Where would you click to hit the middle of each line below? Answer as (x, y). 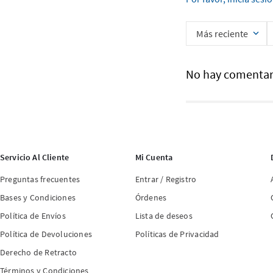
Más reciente (222, 34)
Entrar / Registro (166, 179)
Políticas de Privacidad (177, 234)
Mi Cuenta (154, 157)
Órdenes (151, 197)
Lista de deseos (164, 215)
